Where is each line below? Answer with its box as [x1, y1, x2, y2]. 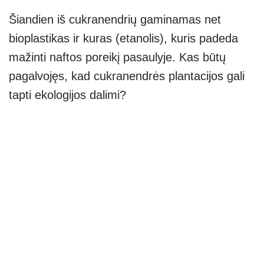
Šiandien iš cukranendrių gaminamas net [9, 13, 221, 27]
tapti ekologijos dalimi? [9, 88, 126, 102]
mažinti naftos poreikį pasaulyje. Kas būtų [9, 51, 226, 64]
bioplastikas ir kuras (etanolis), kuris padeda [9, 32, 238, 45]
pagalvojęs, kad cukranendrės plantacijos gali [9, 70, 245, 83]
